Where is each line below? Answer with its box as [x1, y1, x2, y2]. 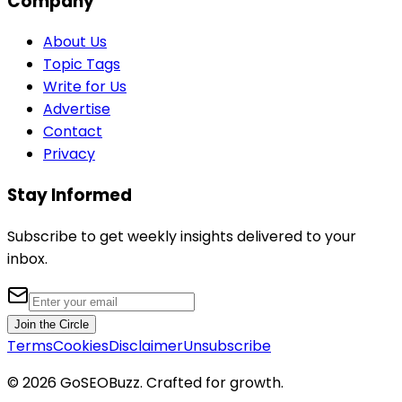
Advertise [43, 99, 110, 120]
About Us [43, 31, 107, 53]
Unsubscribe [183, 335, 271, 356]
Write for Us [43, 76, 127, 98]
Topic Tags [43, 54, 120, 75]
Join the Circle [14, 317, 89, 331]
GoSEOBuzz [60, 371, 140, 393]
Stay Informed [7, 183, 132, 207]
